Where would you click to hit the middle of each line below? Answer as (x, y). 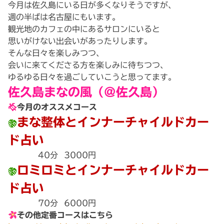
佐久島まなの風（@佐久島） (86, 92)
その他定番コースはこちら (65, 215)
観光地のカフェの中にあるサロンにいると (84, 29)
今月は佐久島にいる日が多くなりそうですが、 (92, 5)
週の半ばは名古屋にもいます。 (64, 17)
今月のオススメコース (57, 107)
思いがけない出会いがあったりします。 (80, 41)
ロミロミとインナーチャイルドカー (113, 170)
